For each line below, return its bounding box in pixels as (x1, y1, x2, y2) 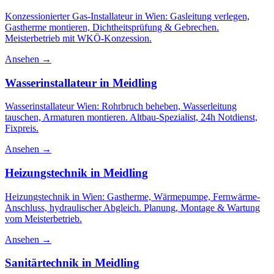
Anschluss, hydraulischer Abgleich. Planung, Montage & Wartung (5, 202, 260, 213)
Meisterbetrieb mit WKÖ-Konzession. (5, 32, 152, 43)
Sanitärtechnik (5, 256, 79, 270)
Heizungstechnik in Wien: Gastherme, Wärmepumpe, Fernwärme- (5, 191, 260, 202)
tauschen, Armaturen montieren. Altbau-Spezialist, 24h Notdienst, (5, 112, 257, 123)
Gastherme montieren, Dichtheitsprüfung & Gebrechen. (5, 21, 219, 32)
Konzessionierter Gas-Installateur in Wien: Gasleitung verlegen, (5, 10, 250, 21)
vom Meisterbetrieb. (5, 213, 82, 224)
